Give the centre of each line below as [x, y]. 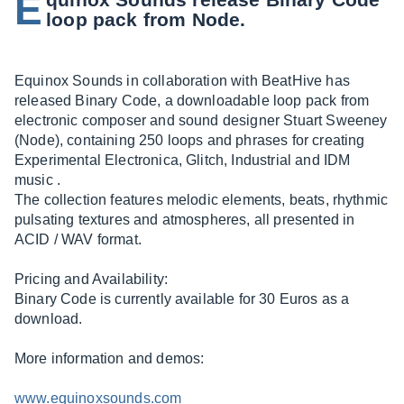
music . [38, 180]
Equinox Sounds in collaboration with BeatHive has [182, 81]
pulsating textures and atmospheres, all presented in [185, 220]
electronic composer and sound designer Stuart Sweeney [201, 120]
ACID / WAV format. [78, 239]
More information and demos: [110, 358]
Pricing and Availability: [91, 279]
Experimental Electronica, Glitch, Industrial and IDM [183, 160]
